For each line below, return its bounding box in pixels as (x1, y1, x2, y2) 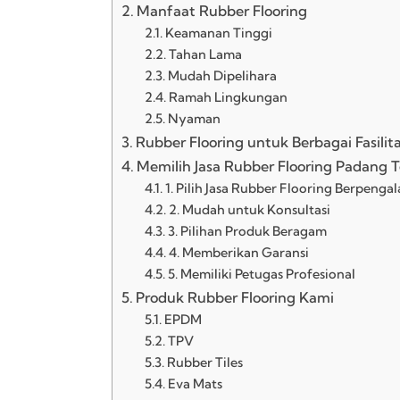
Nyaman (167, 110, 223, 127)
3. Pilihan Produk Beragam (167, 222, 327, 239)
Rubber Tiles (166, 354, 243, 371)
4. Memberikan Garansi (168, 244, 309, 261)
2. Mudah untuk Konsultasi (168, 201, 330, 218)
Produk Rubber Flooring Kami (136, 287, 335, 306)
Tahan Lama (168, 46, 242, 62)
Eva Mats (167, 375, 222, 392)
